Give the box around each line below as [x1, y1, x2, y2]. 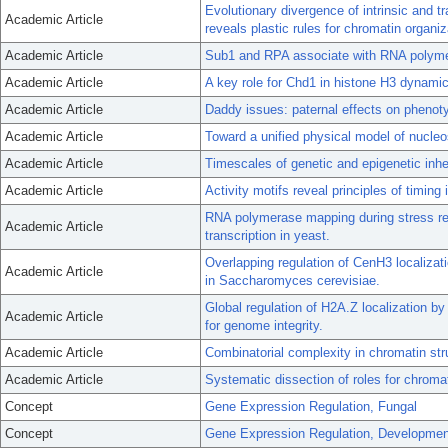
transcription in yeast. [205, 228, 330, 243]
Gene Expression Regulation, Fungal [205, 399, 417, 414]
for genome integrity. [205, 318, 323, 333]
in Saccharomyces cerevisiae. [205, 273, 380, 288]
